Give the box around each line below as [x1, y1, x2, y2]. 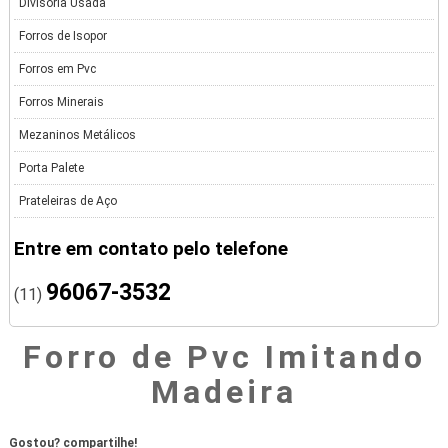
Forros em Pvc [19, 62, 97, 77]
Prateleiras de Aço [19, 194, 118, 209]
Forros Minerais [19, 95, 105, 110]
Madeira [151, 373, 297, 412]
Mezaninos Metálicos [19, 128, 137, 143]
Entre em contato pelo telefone [14, 238, 289, 261]
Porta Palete [19, 161, 85, 176]
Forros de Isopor [19, 29, 108, 44]
